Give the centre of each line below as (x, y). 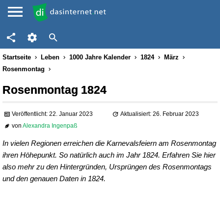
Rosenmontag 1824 (55, 90)
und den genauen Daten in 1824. (54, 179)
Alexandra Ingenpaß (50, 126)
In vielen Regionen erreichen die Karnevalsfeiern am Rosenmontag (109, 143)
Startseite (17, 57)
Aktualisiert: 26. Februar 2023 (159, 114)
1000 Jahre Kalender (100, 57)
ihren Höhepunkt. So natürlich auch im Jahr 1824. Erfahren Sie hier (109, 155)
